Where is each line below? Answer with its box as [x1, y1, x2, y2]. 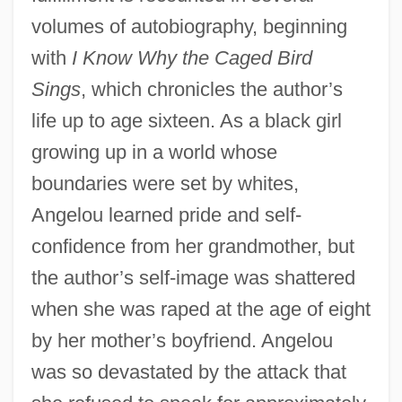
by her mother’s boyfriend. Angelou [31, 328, 333, 352]
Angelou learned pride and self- [31, 203, 301, 226]
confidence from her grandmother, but [31, 234, 354, 258]
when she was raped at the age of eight [31, 297, 371, 320]
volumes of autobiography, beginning [31, 14, 347, 38]
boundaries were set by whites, [31, 171, 299, 195]
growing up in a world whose [31, 140, 277, 163]
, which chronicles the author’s [80, 77, 343, 100]
